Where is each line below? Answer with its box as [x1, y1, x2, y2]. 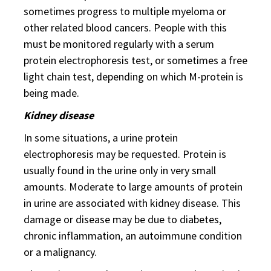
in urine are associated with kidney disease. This [24, 196, 241, 210]
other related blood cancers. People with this [24, 21, 227, 34]
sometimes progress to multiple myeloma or [24, 4, 226, 18]
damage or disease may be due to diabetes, [24, 212, 221, 226]
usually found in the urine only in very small [24, 163, 216, 177]
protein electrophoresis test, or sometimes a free [24, 53, 247, 67]
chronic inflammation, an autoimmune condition [24, 229, 242, 243]
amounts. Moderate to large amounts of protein [24, 180, 243, 194]
